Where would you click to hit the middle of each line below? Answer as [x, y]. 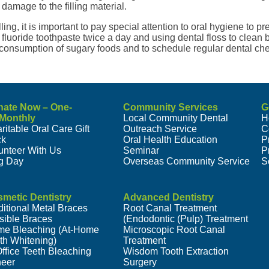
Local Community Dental [175, 118]
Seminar [141, 151]
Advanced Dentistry [168, 198]
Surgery [140, 262]
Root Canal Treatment [170, 208]
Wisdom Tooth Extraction [176, 252]
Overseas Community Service [186, 162]
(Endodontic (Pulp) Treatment [185, 219]
